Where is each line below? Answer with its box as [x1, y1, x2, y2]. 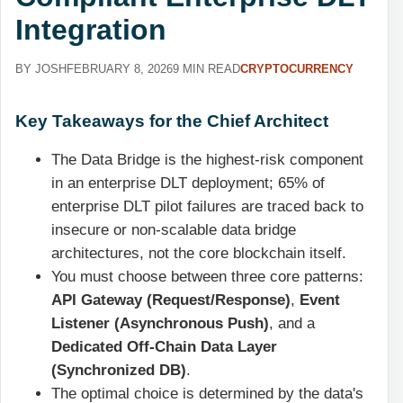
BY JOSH [15, 62, 67, 76]
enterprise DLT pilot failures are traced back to [51, 198, 363, 216]
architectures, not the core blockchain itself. [51, 245, 346, 263]
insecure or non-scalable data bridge [51, 221, 296, 239]
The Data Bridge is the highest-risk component [51, 151, 363, 169]
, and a [269, 315, 315, 333]
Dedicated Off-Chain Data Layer [51, 338, 277, 356]
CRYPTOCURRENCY [240, 62, 354, 76]
